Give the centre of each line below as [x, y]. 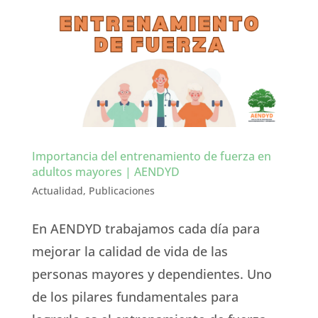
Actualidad [57, 191]
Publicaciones [121, 191]
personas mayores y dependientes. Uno [152, 274]
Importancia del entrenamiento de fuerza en [151, 157]
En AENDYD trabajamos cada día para [146, 229]
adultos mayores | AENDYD [105, 172]
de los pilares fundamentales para [135, 297]
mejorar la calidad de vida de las [130, 252]
